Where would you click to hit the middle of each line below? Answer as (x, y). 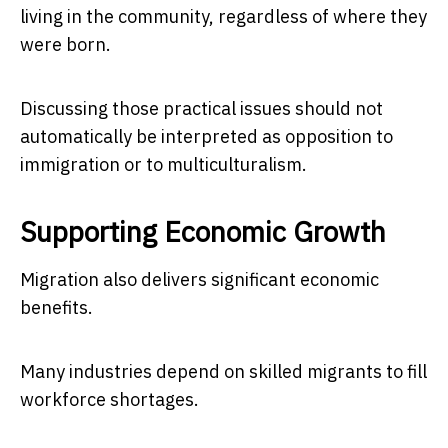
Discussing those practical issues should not (201, 108)
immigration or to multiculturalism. (163, 164)
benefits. (56, 307)
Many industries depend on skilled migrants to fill (223, 371)
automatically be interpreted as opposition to (206, 136)
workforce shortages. (109, 399)
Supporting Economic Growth (203, 231)
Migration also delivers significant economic (199, 279)
